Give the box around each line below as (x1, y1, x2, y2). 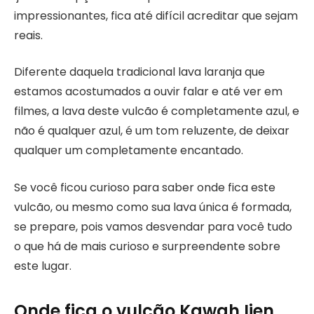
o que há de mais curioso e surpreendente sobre (14, 238, 280, 254)
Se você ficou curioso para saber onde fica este (14, 179, 275, 196)
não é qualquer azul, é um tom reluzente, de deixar (14, 123, 289, 139)
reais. (14, 27, 43, 43)
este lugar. (14, 257, 71, 274)
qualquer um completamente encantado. (14, 142, 243, 159)
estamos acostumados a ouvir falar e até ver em (14, 83, 282, 100)
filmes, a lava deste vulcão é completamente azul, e (14, 103, 299, 120)
